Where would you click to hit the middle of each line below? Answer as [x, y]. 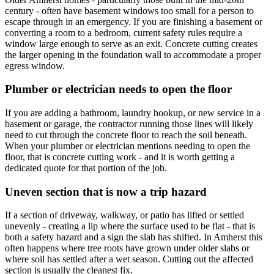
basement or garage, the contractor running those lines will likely [129, 124]
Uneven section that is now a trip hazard [106, 191]
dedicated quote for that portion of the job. [86, 168]
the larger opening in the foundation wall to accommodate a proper [133, 54]
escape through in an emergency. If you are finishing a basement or [134, 21]
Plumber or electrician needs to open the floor [118, 89]
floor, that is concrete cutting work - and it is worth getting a [120, 157]
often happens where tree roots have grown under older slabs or [127, 248]
